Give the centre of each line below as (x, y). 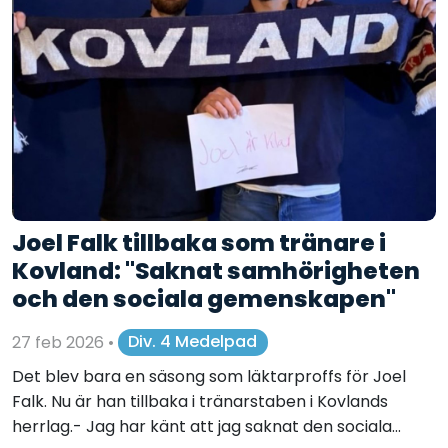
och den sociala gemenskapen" (204, 298)
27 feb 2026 (60, 342)
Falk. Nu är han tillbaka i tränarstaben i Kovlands (200, 401)
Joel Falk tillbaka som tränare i (199, 242)
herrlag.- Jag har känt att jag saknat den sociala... (206, 426)
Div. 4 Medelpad (193, 342)
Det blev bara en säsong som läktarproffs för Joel (209, 376)
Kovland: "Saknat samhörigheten (216, 270)
